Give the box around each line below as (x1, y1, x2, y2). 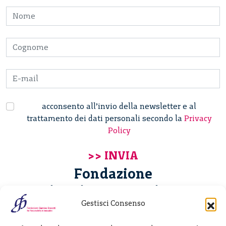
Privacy (184, 113, 212, 123)
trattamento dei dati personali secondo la (26, 113, 184, 123)
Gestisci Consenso (81, 199, 145, 208)
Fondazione (74, 164, 152, 182)
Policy (107, 125, 131, 135)
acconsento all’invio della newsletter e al (42, 101, 196, 111)
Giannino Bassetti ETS (39, 182, 187, 199)
